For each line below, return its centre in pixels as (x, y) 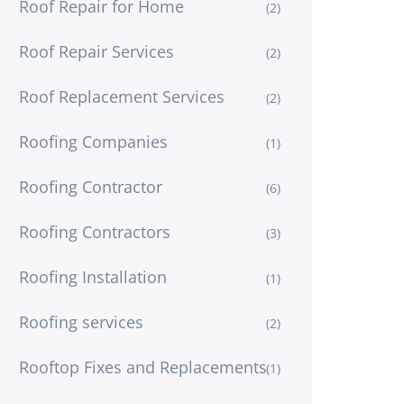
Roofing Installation (93, 276)
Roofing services (81, 321)
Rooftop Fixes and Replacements (143, 367)
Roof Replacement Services (122, 96)
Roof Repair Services (96, 51)
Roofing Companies (93, 141)
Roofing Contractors (95, 231)
